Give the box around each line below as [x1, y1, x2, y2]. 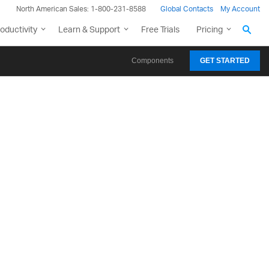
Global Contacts [160, 4, 213, 13]
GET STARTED [200, 56, 250, 65]
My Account [220, 4, 260, 13]
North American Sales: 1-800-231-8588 [16, 4, 146, 13]
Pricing [196, 24, 223, 34]
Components [131, 56, 174, 65]
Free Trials [141, 24, 180, 34]
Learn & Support [58, 24, 120, 34]
